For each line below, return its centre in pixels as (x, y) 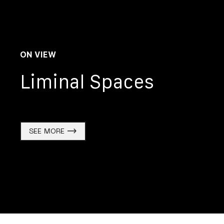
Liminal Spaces (87, 81)
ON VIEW (38, 54)
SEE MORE (46, 131)
